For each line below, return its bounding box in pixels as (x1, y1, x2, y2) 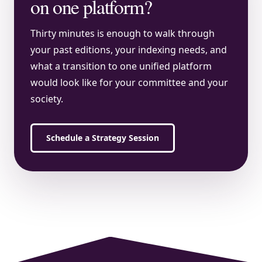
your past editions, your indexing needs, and (30, 43, 227, 56)
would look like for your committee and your (30, 75, 228, 89)
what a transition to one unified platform (30, 59, 212, 73)
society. (30, 92, 63, 105)
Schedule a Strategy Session (46, 132, 159, 143)
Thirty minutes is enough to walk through (30, 26, 215, 40)
